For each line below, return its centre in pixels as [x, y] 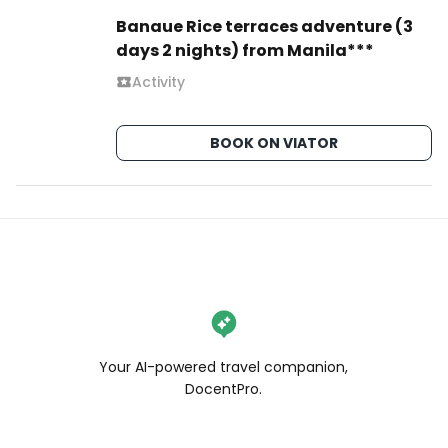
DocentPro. [224, 389]
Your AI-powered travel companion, [224, 367]
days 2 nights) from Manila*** [245, 50]
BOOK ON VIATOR [274, 143]
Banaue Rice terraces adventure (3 [264, 26]
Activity [158, 82]
